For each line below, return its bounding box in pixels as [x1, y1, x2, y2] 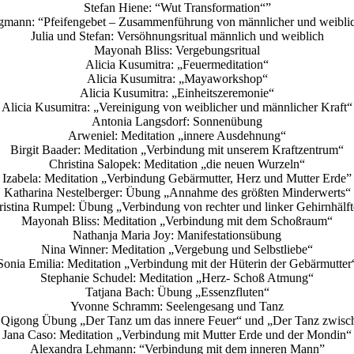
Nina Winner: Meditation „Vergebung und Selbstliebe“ [41, 243, 313, 257]
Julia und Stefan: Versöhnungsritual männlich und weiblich [30, 29, 324, 43]
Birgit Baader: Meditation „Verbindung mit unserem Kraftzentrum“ [10, 143, 344, 157]
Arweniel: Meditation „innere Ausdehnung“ [68, 129, 286, 143]
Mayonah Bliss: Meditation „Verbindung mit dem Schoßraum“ [21, 214, 333, 228]
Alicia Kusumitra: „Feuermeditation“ [85, 58, 269, 72]
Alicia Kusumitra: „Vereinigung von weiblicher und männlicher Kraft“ [2, 100, 352, 115]
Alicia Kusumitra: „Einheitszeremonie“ [80, 86, 274, 100]
